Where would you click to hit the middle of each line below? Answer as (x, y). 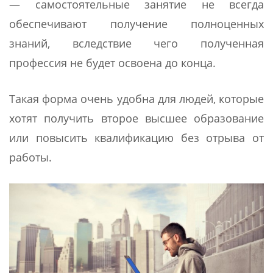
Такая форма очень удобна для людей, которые (136, 98)
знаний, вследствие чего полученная (136, 43)
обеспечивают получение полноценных (136, 23)
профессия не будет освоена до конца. (112, 62)
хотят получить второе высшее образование (136, 118)
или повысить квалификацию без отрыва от (136, 137)
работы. (30, 157)
